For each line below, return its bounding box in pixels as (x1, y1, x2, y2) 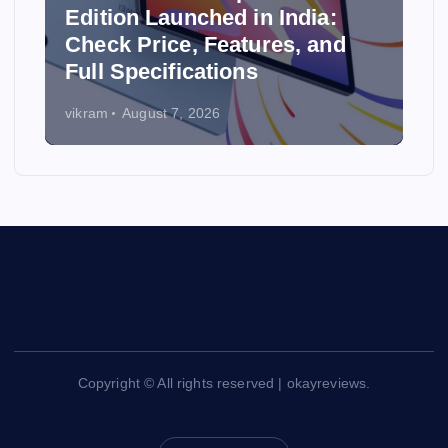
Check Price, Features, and (65, 31, 346, 57)
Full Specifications (65, 58, 258, 84)
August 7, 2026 (122, 105, 221, 122)
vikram (65, 105, 108, 122)
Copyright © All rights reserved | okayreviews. (77, 375, 371, 392)
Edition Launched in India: (65, 4, 337, 30)
